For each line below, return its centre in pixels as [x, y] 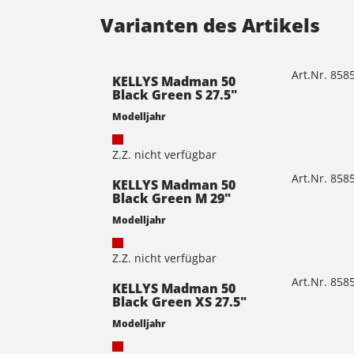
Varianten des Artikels [210, 24]
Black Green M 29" [171, 198]
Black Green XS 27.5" [179, 301]
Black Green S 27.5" [175, 94]
